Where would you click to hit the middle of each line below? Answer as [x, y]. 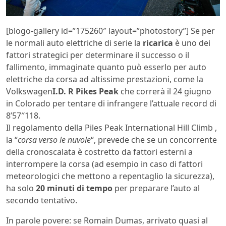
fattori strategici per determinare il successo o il [98, 55]
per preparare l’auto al [156, 188]
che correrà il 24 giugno [165, 91]
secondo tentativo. [42, 200]
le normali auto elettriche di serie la [74, 43]
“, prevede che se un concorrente [154, 139]
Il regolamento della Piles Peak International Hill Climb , [111, 127]
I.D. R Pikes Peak [86, 91]
